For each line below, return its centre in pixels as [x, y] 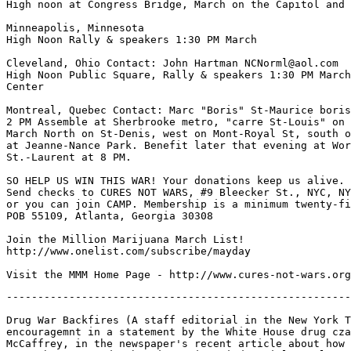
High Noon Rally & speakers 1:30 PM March [132, 40]
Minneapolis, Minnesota [75, 28]
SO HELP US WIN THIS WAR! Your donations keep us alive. [175, 181]
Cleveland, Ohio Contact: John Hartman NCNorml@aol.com [172, 63]
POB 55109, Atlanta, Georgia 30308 [110, 216]
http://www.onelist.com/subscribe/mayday [128, 251]
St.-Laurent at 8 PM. [69, 157]
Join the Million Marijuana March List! [125, 239]
